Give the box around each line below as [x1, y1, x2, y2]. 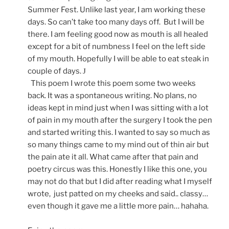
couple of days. [28, 66, 83, 76]
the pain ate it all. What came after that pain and [28, 152, 198, 162]
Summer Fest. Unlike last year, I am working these [28, 5, 205, 15]
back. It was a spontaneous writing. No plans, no [28, 91, 197, 101]
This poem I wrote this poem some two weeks [31, 79, 196, 88]
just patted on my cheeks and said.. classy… [54, 189, 208, 199]
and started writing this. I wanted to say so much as [28, 128, 210, 138]
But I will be [164, 17, 204, 27]
